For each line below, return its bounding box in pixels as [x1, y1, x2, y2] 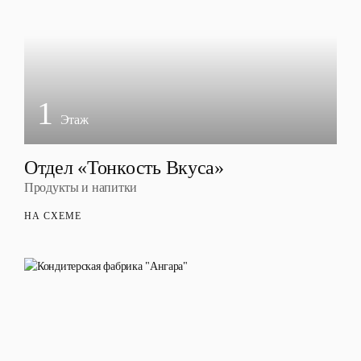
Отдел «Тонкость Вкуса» [24, 157, 224, 178]
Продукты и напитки [24, 180, 137, 194]
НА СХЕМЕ [24, 210, 81, 222]
